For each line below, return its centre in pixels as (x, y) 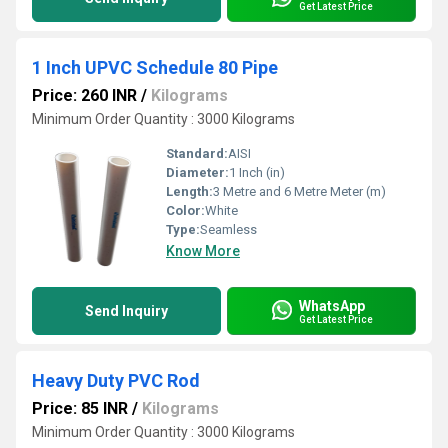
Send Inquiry (126, 311)
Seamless (228, 229)
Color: (185, 210)
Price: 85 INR (80, 408)
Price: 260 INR (84, 95)
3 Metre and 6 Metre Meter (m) (299, 191)
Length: (189, 191)
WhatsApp (332, 305)
